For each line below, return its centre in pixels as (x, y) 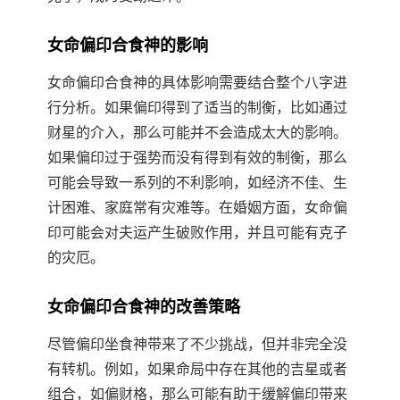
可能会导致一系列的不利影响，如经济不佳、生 (197, 182)
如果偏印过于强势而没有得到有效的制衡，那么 (197, 157)
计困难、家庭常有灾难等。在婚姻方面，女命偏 (197, 207)
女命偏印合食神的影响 (128, 45)
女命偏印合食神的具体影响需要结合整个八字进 (197, 82)
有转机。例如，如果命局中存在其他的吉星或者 (197, 369)
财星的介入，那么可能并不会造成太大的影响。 (197, 132)
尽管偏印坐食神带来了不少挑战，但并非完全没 (197, 344)
